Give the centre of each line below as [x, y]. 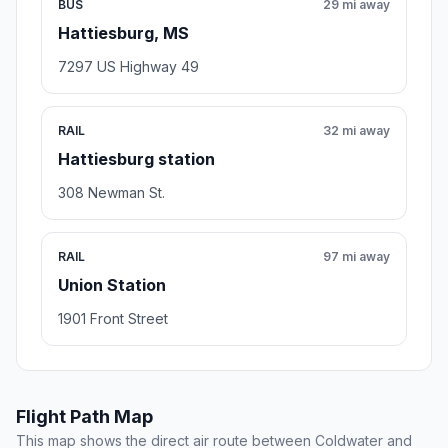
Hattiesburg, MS [123, 32]
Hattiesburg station [136, 158]
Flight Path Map [84, 416]
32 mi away [356, 130]
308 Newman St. [111, 192]
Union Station [112, 284]
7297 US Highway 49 [128, 66]
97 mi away [356, 256]
